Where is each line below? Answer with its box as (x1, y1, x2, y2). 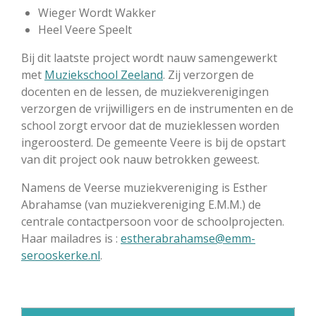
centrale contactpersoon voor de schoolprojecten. (21, 214, 284, 229)
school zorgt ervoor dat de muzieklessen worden (21, 118, 279, 133)
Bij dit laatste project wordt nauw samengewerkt (21, 50, 277, 66)
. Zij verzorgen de (163, 67, 254, 83)
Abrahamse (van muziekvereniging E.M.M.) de (21, 197, 261, 212)
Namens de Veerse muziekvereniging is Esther (21, 180, 267, 195)
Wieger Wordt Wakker (38, 5, 156, 20)
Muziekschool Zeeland (44, 67, 163, 83)
